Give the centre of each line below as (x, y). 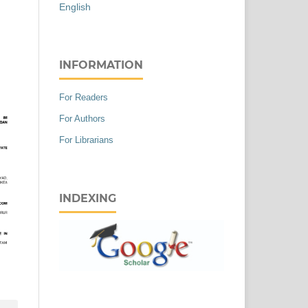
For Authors (82, 119)
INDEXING (88, 199)
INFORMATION (101, 65)
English (75, 7)
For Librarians (86, 140)
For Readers (84, 98)
